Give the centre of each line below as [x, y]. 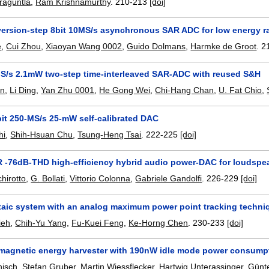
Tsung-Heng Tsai [110, 134]
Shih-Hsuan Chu [42, 134]
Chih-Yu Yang [41, 222]
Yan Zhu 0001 [68, 90]
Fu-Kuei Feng [98, 222]
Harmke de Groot [224, 46]
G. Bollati [48, 179]
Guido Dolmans [156, 46]
